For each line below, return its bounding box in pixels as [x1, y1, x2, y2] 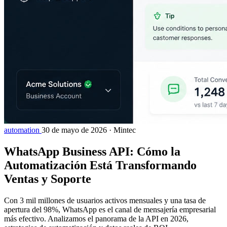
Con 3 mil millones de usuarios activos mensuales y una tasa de [4, 196, 206, 205]
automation [4, 126, 42, 135]
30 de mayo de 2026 [42, 126, 107, 135]
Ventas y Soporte [4, 172, 91, 186]
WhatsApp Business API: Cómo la [4, 145, 180, 159]
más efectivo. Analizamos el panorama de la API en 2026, [4, 214, 188, 223]
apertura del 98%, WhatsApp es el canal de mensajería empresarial [4, 205, 216, 214]
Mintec [113, 126, 136, 135]
